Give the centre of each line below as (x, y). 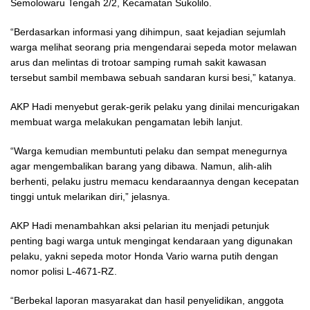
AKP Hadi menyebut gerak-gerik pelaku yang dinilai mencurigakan (155, 106)
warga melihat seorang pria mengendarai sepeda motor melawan (154, 47)
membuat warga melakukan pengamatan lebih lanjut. (127, 121)
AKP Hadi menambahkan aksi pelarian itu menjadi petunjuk (140, 225)
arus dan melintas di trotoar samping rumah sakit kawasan (138, 62)
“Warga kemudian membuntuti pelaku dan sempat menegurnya (149, 151)
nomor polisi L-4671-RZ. (64, 271)
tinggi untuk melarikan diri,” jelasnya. (90, 196)
